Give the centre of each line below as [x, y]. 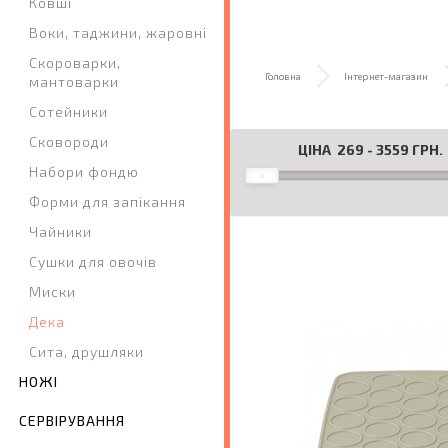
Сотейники [68, 112]
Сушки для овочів [93, 262]
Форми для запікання [107, 202]
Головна [283, 76]
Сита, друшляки [86, 352]
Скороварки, [75, 63]
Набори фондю [84, 172]
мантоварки [74, 82]
